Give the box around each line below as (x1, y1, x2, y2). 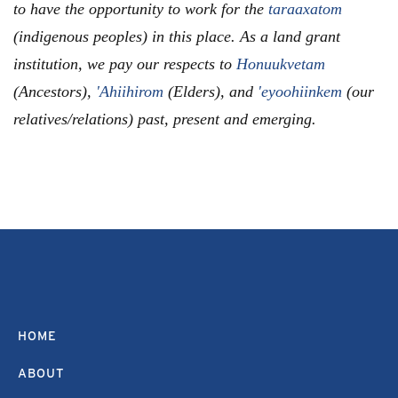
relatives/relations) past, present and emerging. (13, 109, 316, 128)
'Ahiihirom (96, 82, 163, 100)
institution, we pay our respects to (13, 54, 236, 73)
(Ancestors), (13, 82, 96, 100)
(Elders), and (163, 82, 258, 100)
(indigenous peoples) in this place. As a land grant (13, 27, 340, 45)
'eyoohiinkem (258, 82, 342, 100)
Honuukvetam (236, 54, 325, 73)
